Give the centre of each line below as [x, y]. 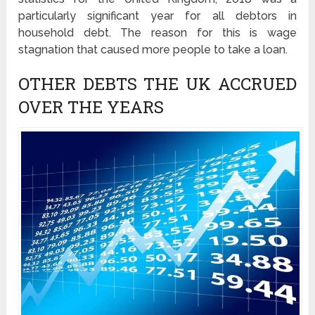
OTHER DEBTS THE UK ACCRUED [157, 84]
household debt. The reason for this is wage [157, 33]
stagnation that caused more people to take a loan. [153, 50]
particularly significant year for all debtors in [157, 16]
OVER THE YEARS [91, 107]
